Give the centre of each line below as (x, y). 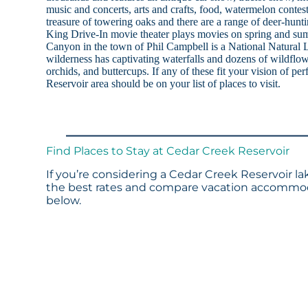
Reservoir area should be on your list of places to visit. (164, 84)
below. (64, 201)
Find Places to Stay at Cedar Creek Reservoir (168, 151)
